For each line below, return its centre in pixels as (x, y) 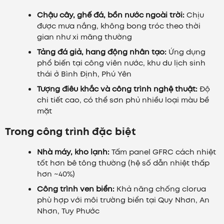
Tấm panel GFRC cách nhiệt (163, 152)
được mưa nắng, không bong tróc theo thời (119, 26)
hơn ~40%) (56, 174)
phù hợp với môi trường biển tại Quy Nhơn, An (123, 200)
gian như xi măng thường (84, 37)
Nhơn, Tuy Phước (68, 211)
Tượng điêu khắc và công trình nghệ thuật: (117, 89)
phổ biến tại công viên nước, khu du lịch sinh (121, 63)
